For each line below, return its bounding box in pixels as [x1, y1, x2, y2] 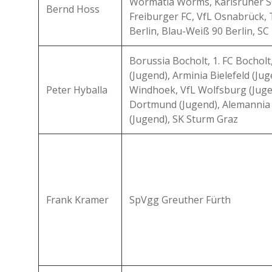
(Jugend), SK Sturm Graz [129, 112, 238, 126]
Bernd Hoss [46, 2, 100, 16]
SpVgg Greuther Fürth [129, 193, 231, 206]
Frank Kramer [46, 193, 109, 206]
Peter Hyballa [46, 83, 107, 97]
